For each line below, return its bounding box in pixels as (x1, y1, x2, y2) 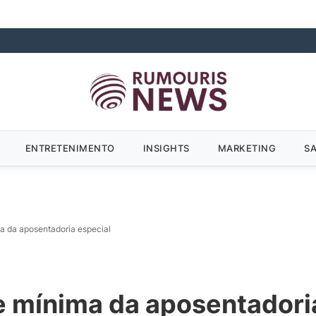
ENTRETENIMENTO (25, 142, 115, 154)
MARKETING (217, 142, 276, 154)
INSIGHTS (142, 142, 190, 154)
